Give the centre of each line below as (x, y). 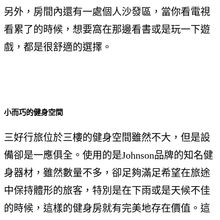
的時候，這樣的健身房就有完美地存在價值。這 (107, 208)
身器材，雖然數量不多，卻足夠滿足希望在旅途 (107, 173)
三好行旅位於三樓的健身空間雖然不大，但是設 (107, 138)
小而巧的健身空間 (33, 112)
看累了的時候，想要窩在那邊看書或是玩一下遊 (107, 29)
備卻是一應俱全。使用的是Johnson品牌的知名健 (109, 155)
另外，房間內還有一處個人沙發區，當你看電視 (107, 12)
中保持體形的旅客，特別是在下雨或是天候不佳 (107, 191)
